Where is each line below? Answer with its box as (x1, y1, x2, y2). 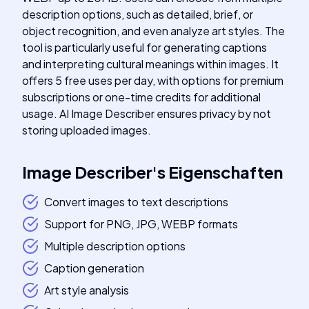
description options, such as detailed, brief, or (22, 7, 253, 21)
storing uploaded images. (22, 123, 151, 137)
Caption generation (44, 261, 144, 275)
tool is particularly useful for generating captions (22, 40, 267, 54)
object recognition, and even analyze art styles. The (22, 23, 285, 38)
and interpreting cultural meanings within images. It (22, 57, 279, 71)
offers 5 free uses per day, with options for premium (22, 73, 283, 88)
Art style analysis (44, 283, 129, 297)
